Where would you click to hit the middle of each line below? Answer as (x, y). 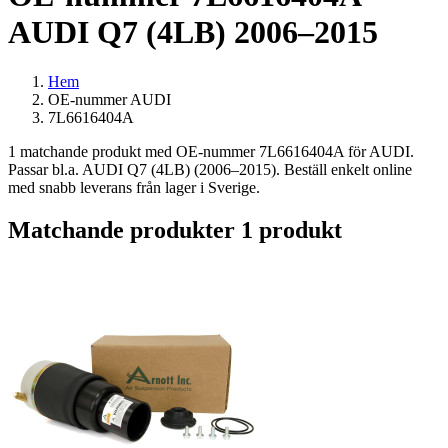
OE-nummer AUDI (109, 99)
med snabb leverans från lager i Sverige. (134, 187)
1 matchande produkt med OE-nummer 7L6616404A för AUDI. (211, 151)
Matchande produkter (124, 229)
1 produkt (291, 229)
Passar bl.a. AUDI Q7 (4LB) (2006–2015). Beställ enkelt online (210, 169)
